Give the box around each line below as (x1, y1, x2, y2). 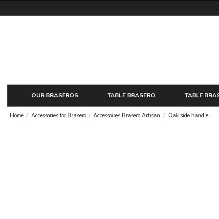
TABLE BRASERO (107, 91, 155, 99)
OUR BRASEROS (31, 91, 78, 99)
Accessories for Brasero (31, 111, 86, 119)
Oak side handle (168, 111, 208, 119)
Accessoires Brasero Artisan (93, 111, 161, 119)
